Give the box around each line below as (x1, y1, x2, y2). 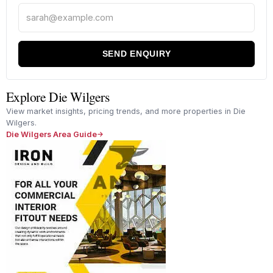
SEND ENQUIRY (102, 49, 171, 59)
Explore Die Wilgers (5, 87, 110, 105)
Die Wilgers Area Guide (5, 129, 97, 139)
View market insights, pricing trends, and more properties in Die (5, 106, 246, 116)
